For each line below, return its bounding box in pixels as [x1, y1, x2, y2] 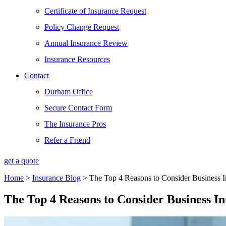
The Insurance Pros [44, 119, 106, 128]
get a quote [4, 156, 39, 165]
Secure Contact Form [44, 103, 112, 112]
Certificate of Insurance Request [44, 6, 146, 15]
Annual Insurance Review [44, 38, 128, 47]
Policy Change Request [44, 22, 119, 31]
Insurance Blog [32, 173, 81, 182]
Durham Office [44, 87, 93, 96]
